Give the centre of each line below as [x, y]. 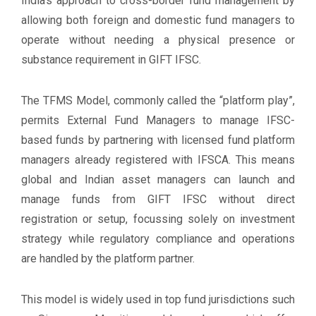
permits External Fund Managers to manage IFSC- [158, 120]
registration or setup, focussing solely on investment [158, 219]
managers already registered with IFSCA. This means [158, 160]
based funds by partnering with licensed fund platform [158, 140]
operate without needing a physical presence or [158, 40]
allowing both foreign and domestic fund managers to [158, 20]
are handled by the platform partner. [108, 259]
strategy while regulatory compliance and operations [158, 239]
